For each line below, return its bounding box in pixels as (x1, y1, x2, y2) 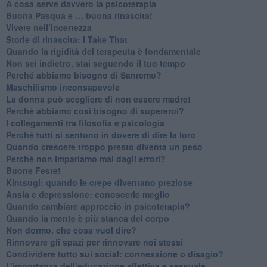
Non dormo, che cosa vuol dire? (5, 223, 136, 236)
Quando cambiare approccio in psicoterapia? (5, 200, 190, 212)
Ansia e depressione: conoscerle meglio (5, 188, 170, 200)
